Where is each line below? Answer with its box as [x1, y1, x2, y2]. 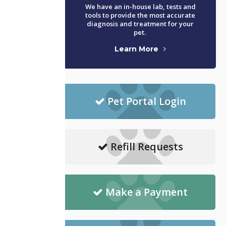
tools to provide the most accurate [85, 10, 196, 20]
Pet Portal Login [107, 94, 186, 108]
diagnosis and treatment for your [87, 19, 194, 28]
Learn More [115, 44, 159, 53]
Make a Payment [105, 185, 188, 199]
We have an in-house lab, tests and [85, 2, 196, 11]
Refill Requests [110, 140, 183, 154]
